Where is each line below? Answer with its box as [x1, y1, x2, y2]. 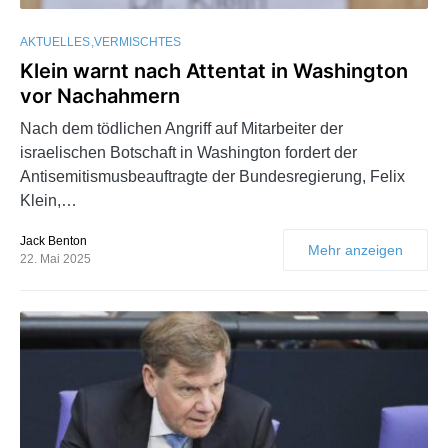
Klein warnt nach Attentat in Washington [20, 59, 408, 84]
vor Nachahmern [20, 84, 180, 109]
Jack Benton [20, 234, 87, 249]
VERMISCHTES [94, 35, 181, 50]
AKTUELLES [20, 35, 90, 50]
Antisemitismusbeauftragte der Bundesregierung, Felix [20, 168, 405, 186]
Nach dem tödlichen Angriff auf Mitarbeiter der [20, 120, 343, 138]
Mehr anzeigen [308, 242, 403, 259]
